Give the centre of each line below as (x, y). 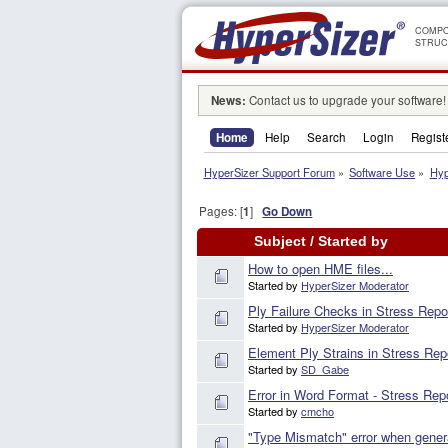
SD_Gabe (325, 369)
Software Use (382, 172)
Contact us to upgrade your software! (345, 100)
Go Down (287, 212)
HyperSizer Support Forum (269, 172)
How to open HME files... (320, 269)
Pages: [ (221, 211)
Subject (279, 242)
